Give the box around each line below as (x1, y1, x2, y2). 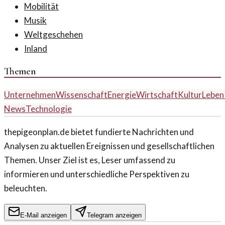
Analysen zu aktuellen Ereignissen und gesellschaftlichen (4, 140, 214, 151)
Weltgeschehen (24, 29, 83, 40)
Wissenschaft (56, 89, 107, 100)
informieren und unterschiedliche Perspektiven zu (4, 168, 189, 179)
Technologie (26, 103, 72, 114)
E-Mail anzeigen (20, 211, 67, 219)
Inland (24, 43, 47, 54)
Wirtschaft (136, 89, 178, 100)
